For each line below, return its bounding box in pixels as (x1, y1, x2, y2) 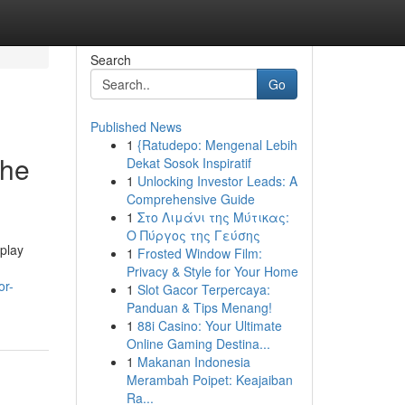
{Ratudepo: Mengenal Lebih (137, 136, 297, 154)
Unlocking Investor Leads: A (137, 172, 297, 190)
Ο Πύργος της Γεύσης (126, 226, 260, 244)
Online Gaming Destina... (126, 334, 270, 353)
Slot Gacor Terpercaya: (137, 280, 270, 298)
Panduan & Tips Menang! (126, 298, 272, 316)
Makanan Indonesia (137, 353, 250, 371)
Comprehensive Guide (126, 190, 255, 208)
